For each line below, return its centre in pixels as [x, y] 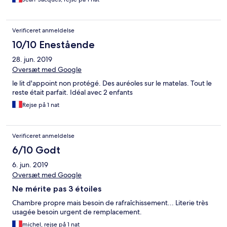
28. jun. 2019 [32, 60]
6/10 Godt [36, 150]
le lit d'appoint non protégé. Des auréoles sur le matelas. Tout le [112, 83]
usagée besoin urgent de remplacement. [77, 212]
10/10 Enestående [53, 45]
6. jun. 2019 [30, 165]
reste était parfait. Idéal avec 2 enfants [72, 92]
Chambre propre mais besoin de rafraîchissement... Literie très [110, 203]
